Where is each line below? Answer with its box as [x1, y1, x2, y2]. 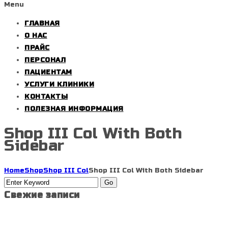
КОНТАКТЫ [24, 92, 68, 101]
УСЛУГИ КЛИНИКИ [24, 80, 94, 89]
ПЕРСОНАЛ [24, 55, 66, 64]
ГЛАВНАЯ [24, 19, 60, 27]
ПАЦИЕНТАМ [24, 68, 72, 76]
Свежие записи [4, 189, 80, 201]
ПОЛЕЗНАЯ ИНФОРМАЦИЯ [24, 104, 124, 113]
